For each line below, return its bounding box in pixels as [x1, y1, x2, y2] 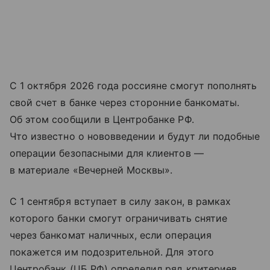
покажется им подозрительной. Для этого [10, 246, 214, 258]
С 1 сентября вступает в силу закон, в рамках [10, 195, 231, 207]
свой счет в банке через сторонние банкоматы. [10, 96, 240, 108]
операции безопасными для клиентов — [10, 147, 204, 159]
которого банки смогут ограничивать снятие [10, 212, 227, 224]
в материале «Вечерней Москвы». [10, 164, 173, 176]
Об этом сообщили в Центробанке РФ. [10, 113, 194, 125]
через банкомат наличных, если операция [10, 229, 212, 241]
